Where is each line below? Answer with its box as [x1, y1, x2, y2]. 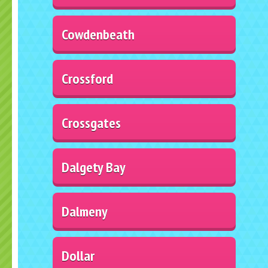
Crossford [62, 69, 114, 88]
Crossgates [62, 113, 121, 132]
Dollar [62, 246, 95, 265]
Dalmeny [62, 202, 108, 221]
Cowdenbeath [62, 25, 135, 44]
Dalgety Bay [62, 157, 126, 176]
